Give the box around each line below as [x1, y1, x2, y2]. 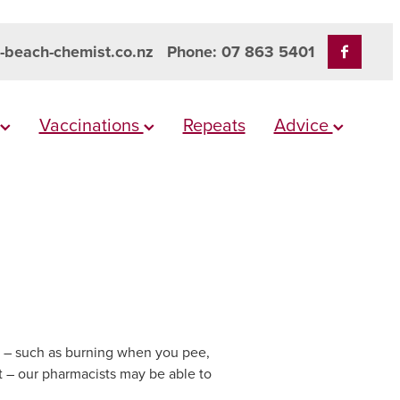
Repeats [182, 112, 246, 137]
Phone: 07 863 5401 [166, 40, 314, 63]
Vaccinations [38, 112, 144, 137]
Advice [273, 112, 333, 137]
